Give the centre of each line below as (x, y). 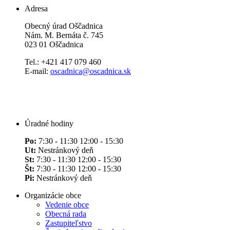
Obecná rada (66, 214)
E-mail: (37, 71)
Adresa (36, 8)
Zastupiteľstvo (69, 223)
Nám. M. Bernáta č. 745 (64, 35)
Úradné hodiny (49, 123)
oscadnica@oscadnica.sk (91, 71)
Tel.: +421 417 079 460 (63, 62)
